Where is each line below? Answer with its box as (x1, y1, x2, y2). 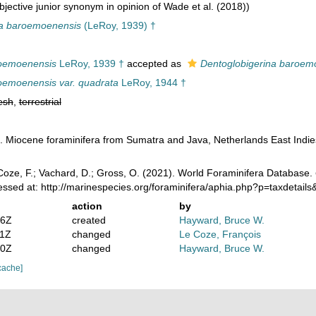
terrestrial (18, 96, 61, 107)
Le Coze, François (179, 229, 262, 240)
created (71, 214, 106, 226)
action (71, 200, 102, 212)
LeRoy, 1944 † (118, 77, 186, 88)
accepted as (123, 58, 184, 69)
